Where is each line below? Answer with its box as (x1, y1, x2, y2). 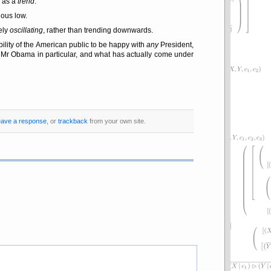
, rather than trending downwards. (42, 26, 153, 35)
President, (158, 41, 194, 50)
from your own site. (87, 117, 146, 125)
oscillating (9, 26, 43, 35)
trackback (57, 117, 88, 125)
